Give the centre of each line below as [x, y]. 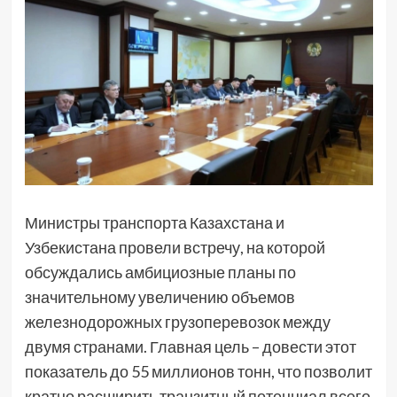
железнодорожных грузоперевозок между [177, 321]
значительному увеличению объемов [160, 296]
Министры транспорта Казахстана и [154, 222]
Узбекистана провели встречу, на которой [175, 247]
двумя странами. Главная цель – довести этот [190, 346]
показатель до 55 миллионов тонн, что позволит [198, 371]
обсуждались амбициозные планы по [160, 272]
